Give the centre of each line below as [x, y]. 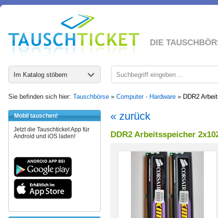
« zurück [130, 116]
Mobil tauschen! [36, 116]
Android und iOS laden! [45, 136]
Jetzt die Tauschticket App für [52, 129]
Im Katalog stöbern [40, 75]
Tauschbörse [91, 97]
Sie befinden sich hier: [41, 97]
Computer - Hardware [146, 97]
